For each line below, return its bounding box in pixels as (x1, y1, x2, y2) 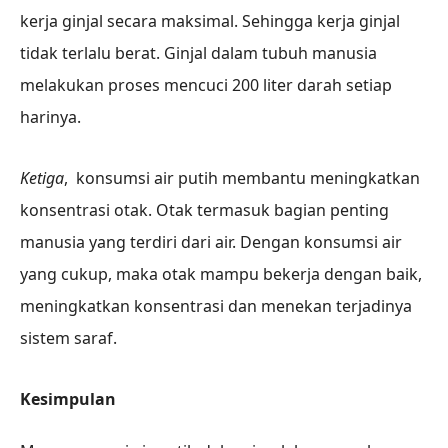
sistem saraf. (20, 327, 117, 349)
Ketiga (20, 167, 64, 189)
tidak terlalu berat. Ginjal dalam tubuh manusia (20, 42, 377, 65)
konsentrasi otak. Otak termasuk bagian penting (20, 199, 389, 221)
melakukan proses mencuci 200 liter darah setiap (20, 74, 392, 97)
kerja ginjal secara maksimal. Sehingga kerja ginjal (20, 10, 400, 33)
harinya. (20, 106, 81, 129)
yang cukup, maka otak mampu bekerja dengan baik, (20, 263, 422, 285)
